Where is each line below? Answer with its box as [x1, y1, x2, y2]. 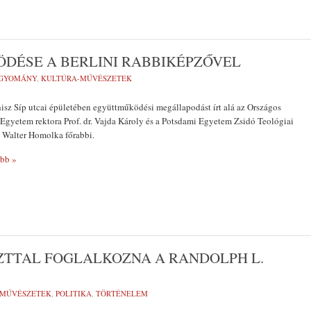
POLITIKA [56, 288, 92, 299]
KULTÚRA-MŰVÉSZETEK [41, 73, 132, 83]
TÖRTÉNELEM [96, 288, 148, 299]
